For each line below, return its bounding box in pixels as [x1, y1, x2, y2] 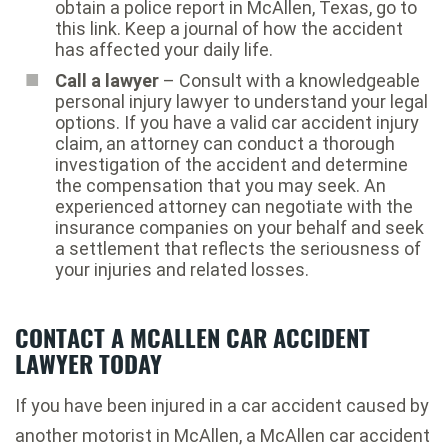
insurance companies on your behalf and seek [55, 216, 424, 238]
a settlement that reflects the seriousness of [55, 237, 421, 259]
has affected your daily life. [55, 38, 273, 60]
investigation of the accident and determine [55, 153, 408, 175]
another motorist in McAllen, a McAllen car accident [15, 424, 430, 446]
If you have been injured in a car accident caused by [15, 394, 429, 416]
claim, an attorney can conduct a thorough [55, 132, 395, 154]
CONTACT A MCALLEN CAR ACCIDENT [15, 318, 370, 355]
